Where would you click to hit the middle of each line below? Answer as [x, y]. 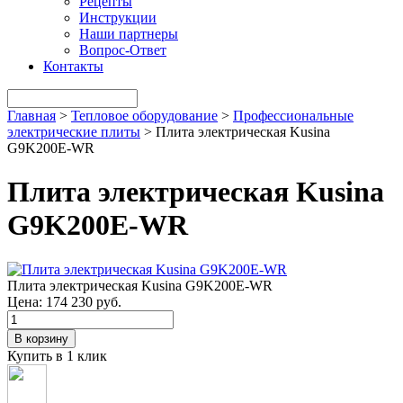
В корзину [41, 338]
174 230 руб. [84, 301]
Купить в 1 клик [57, 355]
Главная [31, 116]
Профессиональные [293, 116]
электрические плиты [74, 132]
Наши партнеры [129, 34]
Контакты [73, 66]
